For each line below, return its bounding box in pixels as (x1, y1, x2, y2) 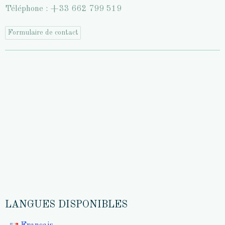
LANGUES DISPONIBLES (5, 200, 128, 210)
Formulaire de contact (8, 29, 78, 37)
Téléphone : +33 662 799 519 (5, 5, 122, 14)
